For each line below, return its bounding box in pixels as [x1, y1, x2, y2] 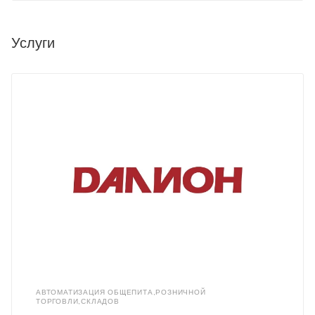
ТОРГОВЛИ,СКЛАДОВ [36, 297, 120, 306]
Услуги [11, 35, 55, 51]
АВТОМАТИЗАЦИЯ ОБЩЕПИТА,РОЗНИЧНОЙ [36, 288, 206, 297]
